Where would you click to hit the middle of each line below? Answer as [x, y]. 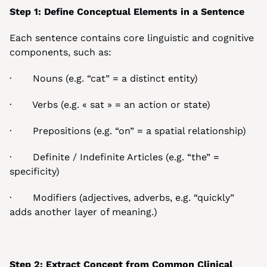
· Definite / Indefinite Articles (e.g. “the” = [114, 157]
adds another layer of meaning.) [83, 212]
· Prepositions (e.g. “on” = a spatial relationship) [128, 131]
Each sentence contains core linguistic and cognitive [132, 38]
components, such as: [60, 52]
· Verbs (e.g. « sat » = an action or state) [110, 105]
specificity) [35, 171]
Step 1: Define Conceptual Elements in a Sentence [127, 12]
